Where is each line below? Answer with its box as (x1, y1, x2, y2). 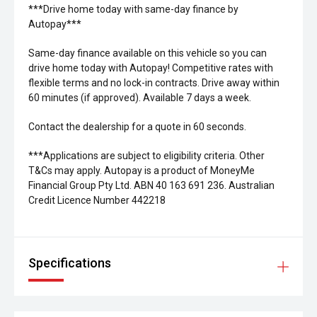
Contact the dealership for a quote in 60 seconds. (28, 121, 246, 132)
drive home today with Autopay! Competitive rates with (28, 62, 273, 74)
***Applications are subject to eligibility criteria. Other (28, 150, 265, 161)
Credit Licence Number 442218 (28, 195, 166, 206)
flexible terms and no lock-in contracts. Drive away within (28, 77, 279, 88)
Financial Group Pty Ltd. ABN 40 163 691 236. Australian (28, 180, 275, 191)
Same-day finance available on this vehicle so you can (28, 47, 267, 59)
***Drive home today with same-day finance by (28, 4, 238, 15)
